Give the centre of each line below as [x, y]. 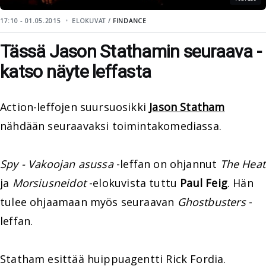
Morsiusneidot [49, 183]
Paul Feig [204, 183]
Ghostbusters [211, 202]
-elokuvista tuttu [133, 183]
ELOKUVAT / [93, 21]
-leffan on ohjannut [167, 164]
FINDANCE [130, 21]
